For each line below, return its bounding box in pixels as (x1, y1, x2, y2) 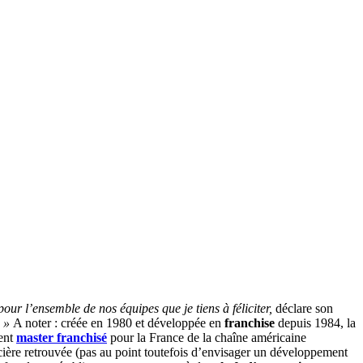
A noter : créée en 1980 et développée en (13, 316, 224, 331)
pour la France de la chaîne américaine (107, 331, 306, 345)
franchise (224, 316, 278, 331)
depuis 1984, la (278, 316, 356, 331)
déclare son (275, 301, 333, 316)
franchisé (57, 331, 107, 345)
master (16, 331, 53, 345)
